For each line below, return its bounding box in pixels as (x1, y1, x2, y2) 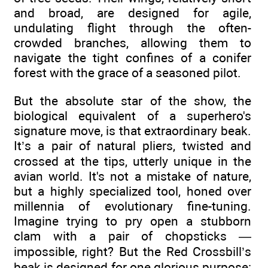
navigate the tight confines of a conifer (14, 50, 251, 66)
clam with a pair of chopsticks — (14, 228, 251, 243)
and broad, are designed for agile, (14, 5, 251, 21)
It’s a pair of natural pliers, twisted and (14, 138, 251, 153)
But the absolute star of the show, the (14, 93, 251, 108)
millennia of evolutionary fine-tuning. (14, 198, 251, 214)
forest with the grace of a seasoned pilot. (14, 65, 241, 81)
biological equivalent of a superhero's (14, 108, 251, 123)
